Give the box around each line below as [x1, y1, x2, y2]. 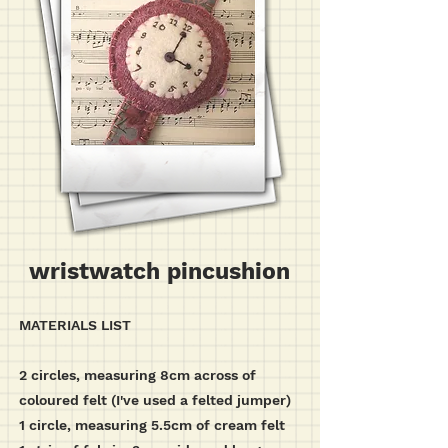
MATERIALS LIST [19, 317, 131, 333]
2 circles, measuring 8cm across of [19, 367, 256, 383]
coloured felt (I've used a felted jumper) [19, 392, 291, 408]
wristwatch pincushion [29, 258, 290, 285]
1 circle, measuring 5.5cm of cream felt [19, 417, 285, 433]
